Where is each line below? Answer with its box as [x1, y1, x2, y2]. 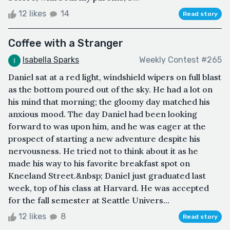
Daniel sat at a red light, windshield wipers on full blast [8, 71, 221, 82]
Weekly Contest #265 [139, 55, 222, 65]
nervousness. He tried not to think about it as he [8, 145, 198, 156]
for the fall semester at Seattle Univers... [8, 195, 169, 205]
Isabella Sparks [23, 54, 79, 65]
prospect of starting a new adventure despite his [8, 133, 200, 144]
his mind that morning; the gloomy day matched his [8, 96, 210, 107]
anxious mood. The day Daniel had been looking [8, 108, 197, 119]
